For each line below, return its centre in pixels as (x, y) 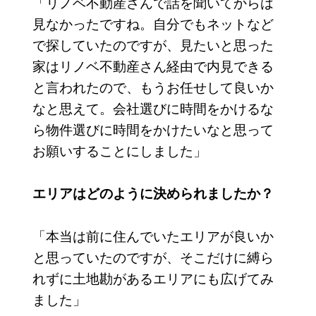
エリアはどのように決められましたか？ (153, 193)
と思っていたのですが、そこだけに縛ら (153, 257)
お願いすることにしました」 (119, 150)
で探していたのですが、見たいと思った (153, 44)
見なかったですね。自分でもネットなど (153, 23)
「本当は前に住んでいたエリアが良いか (153, 236)
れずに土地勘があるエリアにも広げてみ (153, 278)
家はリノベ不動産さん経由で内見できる (153, 66)
